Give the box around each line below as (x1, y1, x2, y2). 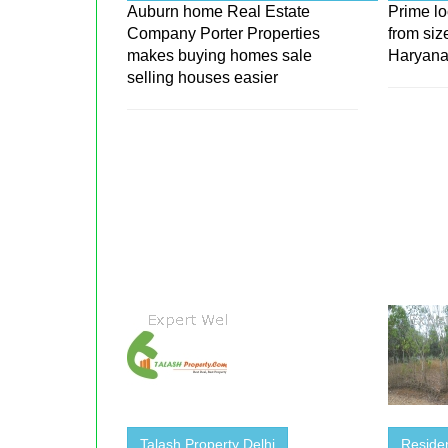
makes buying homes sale (127, 46, 313, 64)
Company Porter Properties (127, 24, 321, 42)
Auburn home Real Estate (127, 2, 311, 20)
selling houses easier (127, 68, 279, 86)
